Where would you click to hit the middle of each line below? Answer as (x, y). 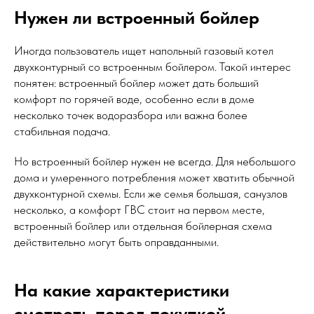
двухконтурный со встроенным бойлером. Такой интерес (152, 67)
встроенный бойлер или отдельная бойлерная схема (143, 226)
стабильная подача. (62, 131)
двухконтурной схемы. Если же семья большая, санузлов (151, 194)
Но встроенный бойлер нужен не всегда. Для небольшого (155, 162)
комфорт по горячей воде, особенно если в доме (134, 99)
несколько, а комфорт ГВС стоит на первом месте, (139, 210)
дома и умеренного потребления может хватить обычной (154, 178)
